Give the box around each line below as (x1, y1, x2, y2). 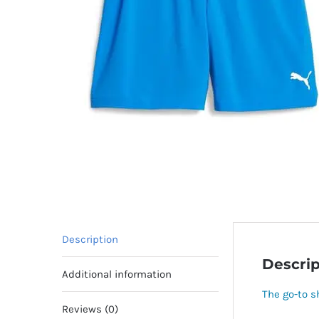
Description (62, 233, 118, 246)
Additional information (62, 268, 172, 281)
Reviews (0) (62, 303, 118, 315)
